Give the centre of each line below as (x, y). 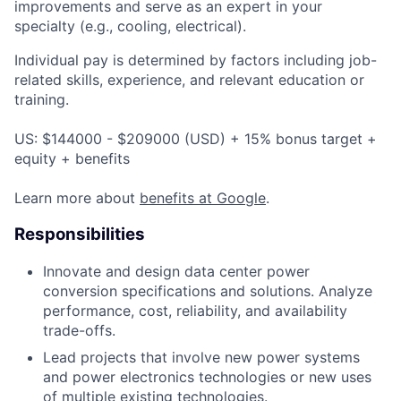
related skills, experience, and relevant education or (189, 80)
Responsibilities (80, 234)
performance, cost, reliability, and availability (195, 310)
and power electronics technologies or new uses (207, 376)
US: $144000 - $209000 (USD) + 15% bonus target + (196, 139)
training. (42, 100)
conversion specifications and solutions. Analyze (208, 290)
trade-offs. (79, 330)
